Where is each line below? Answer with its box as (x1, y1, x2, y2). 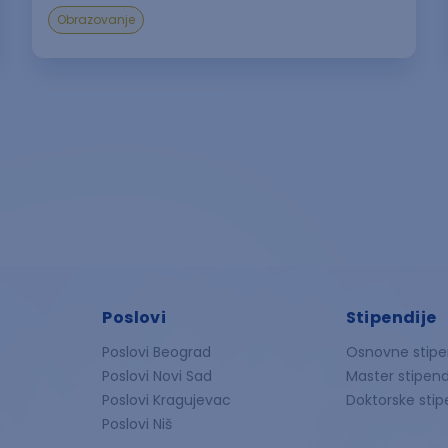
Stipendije (345, 305, 437, 329)
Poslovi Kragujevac (102, 389, 232, 410)
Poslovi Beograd (102, 341, 212, 362)
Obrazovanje (57, 10, 135, 28)
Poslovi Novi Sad (102, 365, 213, 386)
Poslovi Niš (102, 413, 173, 434)
